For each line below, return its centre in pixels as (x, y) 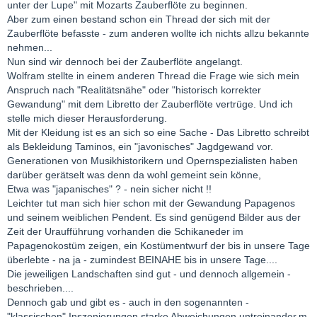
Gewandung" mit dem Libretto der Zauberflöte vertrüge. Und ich (150, 104)
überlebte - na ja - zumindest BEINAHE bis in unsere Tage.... (142, 260)
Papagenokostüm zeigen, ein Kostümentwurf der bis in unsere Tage (158, 246)
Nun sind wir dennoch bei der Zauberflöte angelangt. (125, 62)
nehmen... (30, 48)
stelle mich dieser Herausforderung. (87, 119)
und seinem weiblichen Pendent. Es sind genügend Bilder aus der (154, 218)
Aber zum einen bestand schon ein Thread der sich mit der (139, 19)
